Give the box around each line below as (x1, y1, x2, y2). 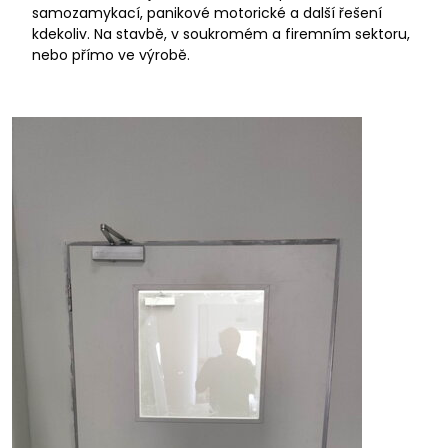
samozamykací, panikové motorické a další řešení (32, 3, 382, 23)
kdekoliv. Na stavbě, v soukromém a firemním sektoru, (32, 24, 410, 44)
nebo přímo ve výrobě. (32, 45, 190, 65)
